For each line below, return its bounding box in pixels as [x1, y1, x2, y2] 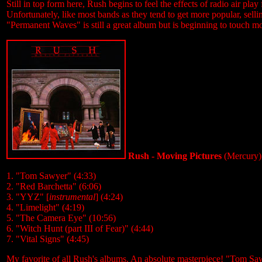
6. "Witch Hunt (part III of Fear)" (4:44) [6, 223, 153, 233]
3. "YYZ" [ [6, 192, 49, 202]
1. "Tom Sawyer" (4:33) [6, 171, 96, 181]
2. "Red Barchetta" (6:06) [6, 181, 101, 191]
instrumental [49, 192, 95, 202]
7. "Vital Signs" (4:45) [6, 234, 89, 244]
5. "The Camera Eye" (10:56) [6, 213, 116, 223]
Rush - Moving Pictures [126, 151, 222, 161]
